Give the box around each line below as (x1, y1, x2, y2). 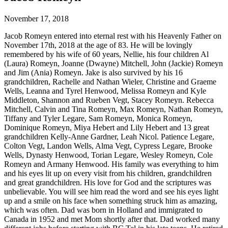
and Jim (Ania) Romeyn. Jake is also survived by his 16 (4, 68, 183, 77)
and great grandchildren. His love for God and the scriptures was (4, 178, 211, 187)
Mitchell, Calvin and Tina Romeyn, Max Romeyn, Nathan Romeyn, (4, 105, 223, 114)
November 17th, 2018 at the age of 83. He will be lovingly (4, 41, 192, 50)
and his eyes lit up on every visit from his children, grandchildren (4, 169, 212, 178)
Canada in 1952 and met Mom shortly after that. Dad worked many (4, 215, 220, 224)
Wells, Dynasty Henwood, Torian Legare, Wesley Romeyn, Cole (4, 151, 213, 160)
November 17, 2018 (4, 14, 69, 23)
